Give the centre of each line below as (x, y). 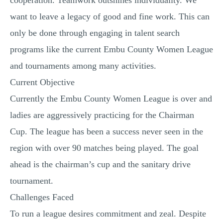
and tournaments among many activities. (83, 66)
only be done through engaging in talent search (95, 33)
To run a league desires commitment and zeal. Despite (108, 214)
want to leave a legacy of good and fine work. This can (110, 16)
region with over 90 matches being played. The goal (104, 148)
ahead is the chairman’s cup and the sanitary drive (100, 164)
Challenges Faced (42, 197)
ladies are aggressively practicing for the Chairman (102, 115)
